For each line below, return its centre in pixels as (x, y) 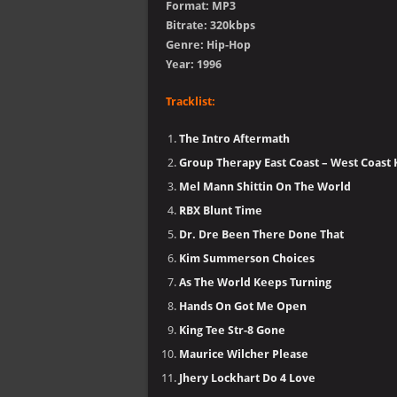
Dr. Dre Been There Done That (261, 234)
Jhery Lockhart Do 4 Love (247, 378)
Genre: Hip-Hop (208, 45)
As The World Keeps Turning (255, 282)
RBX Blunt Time (221, 210)
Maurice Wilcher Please (244, 354)
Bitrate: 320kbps (210, 25)
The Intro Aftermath (234, 139)
